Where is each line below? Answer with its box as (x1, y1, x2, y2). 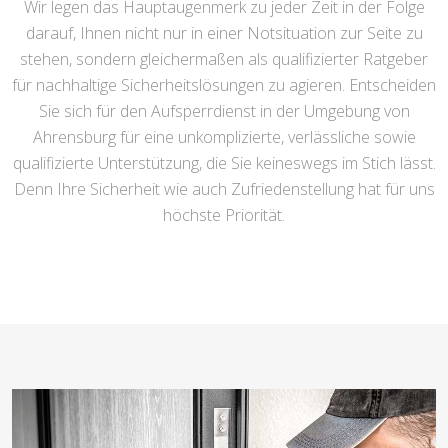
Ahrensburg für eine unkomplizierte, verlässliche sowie (32, 126, 416, 148)
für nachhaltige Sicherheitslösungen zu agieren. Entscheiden (12, 74, 436, 96)
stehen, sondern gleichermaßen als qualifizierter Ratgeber (20, 48, 428, 70)
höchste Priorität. (163, 204, 285, 226)
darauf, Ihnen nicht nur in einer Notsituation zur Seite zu (25, 22, 423, 44)
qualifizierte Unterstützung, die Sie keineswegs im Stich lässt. (12, 152, 436, 174)
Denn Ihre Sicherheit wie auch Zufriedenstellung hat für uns (13, 178, 435, 200)
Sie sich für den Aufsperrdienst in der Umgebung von (38, 100, 410, 122)
